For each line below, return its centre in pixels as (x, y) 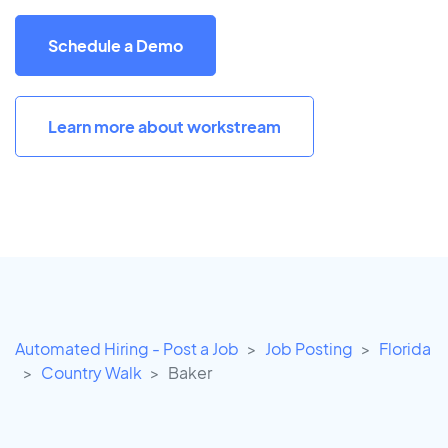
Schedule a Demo (115, 45)
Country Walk (91, 373)
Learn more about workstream (164, 126)
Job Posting (309, 349)
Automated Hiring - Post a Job (127, 349)
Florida (405, 349)
